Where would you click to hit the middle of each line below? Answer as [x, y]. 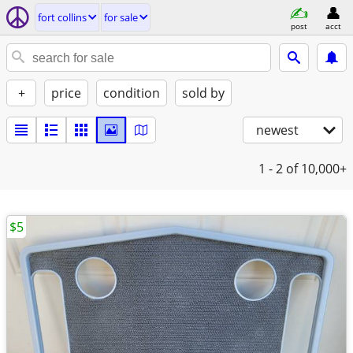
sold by [203, 93]
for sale [121, 17]
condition [132, 93]
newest [277, 130]
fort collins [62, 17]
